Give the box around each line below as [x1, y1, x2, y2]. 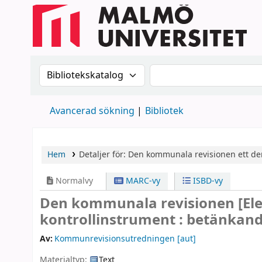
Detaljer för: [78, 149, 128, 161]
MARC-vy [123, 175, 161, 187]
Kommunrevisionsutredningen [54, 233, 175, 246]
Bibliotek [145, 104, 184, 118]
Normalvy [53, 175, 93, 187]
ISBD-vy [190, 175, 223, 187]
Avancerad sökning [50, 104, 135, 118]
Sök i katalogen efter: [39, 63, 151, 80]
